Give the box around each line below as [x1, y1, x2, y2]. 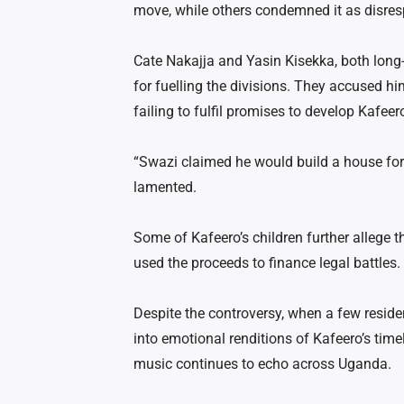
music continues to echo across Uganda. [133, 355, 391, 373]
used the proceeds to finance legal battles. [133, 254, 400, 272]
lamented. [133, 179, 197, 197]
